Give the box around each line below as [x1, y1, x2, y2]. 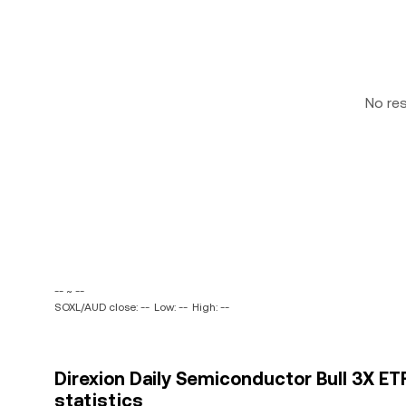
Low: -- [154, 301, 188, 314]
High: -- [192, 301, 229, 314]
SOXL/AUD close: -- [54, 301, 150, 314]
